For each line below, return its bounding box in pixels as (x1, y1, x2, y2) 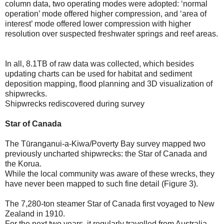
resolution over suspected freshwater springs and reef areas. (5, 29, 218, 38)
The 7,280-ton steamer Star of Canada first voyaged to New (5, 199, 214, 208)
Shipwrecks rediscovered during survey (5, 99, 144, 108)
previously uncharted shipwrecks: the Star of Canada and (5, 149, 207, 158)
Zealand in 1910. (5, 209, 65, 218)
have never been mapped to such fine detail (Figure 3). (5, 179, 198, 188)
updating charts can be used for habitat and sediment (5, 69, 192, 78)
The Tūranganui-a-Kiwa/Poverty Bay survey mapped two (5, 139, 205, 148)
